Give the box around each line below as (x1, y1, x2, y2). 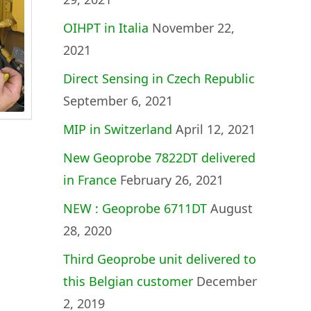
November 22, (152, 19, 235, 36)
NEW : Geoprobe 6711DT (63, 200, 207, 217)
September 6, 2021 (63, 92, 173, 109)
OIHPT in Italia (63, 19, 149, 36)
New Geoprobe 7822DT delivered (63, 149, 255, 166)
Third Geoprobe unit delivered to (63, 251, 256, 267)
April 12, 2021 (176, 121, 255, 137)
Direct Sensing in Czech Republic (63, 70, 255, 87)
